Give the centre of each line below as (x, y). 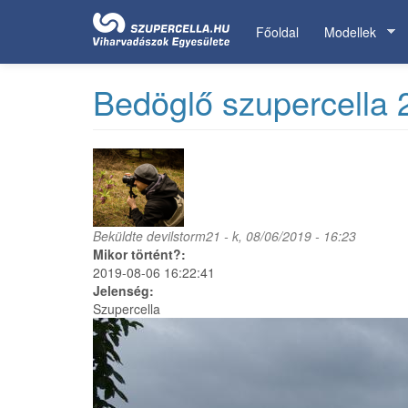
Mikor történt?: (141, 254)
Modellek (350, 32)
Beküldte (120, 236)
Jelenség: (125, 291)
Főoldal (277, 32)
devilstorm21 (184, 236)
